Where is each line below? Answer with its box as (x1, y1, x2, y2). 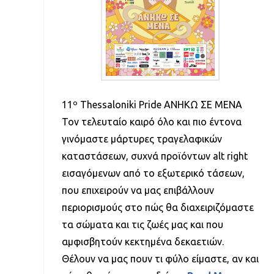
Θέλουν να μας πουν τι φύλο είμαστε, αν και (61, 253, 259, 264)
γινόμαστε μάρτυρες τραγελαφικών (61, 133, 222, 144)
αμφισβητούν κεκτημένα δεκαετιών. (61, 235, 224, 247)
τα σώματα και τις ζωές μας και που (61, 218, 223, 230)
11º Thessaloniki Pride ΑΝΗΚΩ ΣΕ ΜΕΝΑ (61, 98, 242, 110)
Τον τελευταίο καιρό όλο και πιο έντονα (61, 116, 242, 127)
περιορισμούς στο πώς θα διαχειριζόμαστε (61, 201, 254, 213)
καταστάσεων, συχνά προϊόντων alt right (61, 150, 248, 161)
